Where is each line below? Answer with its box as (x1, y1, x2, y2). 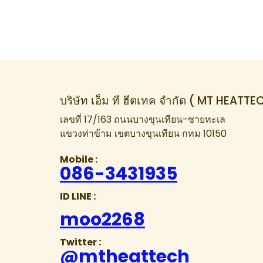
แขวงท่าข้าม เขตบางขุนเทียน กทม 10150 (60, 127, 227, 141)
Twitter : (60, 235, 101, 249)
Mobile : (60, 153, 97, 167)
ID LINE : (60, 190, 96, 204)
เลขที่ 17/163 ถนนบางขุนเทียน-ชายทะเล (60, 113, 225, 127)
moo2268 (60, 207, 145, 232)
